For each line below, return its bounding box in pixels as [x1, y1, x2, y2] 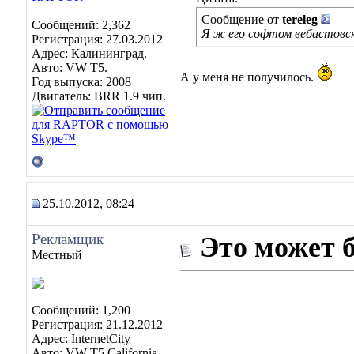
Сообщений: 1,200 [32, 303, 130, 317]
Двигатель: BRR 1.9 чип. [32, 89, 166, 103]
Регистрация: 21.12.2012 [32, 318, 163, 331]
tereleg [282, 13, 318, 26]
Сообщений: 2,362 [32, 18, 130, 32]
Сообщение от [201, 13, 282, 26]
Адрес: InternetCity [32, 332, 130, 345]
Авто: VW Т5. [32, 61, 107, 74]
